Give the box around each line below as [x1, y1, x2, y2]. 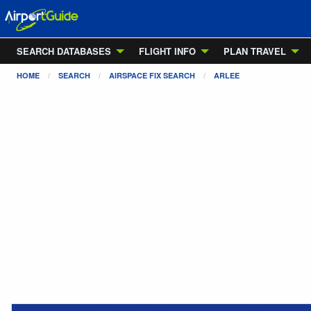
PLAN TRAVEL [224, 44, 286, 58]
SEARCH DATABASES [17, 44, 111, 58]
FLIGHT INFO [139, 44, 196, 58]
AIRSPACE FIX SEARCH [109, 70, 195, 81]
